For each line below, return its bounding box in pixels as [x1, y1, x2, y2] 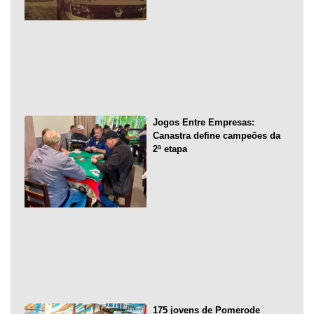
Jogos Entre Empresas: [152, 117, 254, 128]
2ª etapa [152, 144, 187, 155]
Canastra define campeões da [152, 130, 280, 142]
